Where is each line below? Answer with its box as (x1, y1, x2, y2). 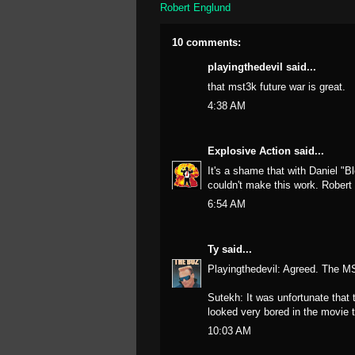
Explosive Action (208, 145, 291, 157)
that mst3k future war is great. (208, 80, 345, 93)
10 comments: (172, 36, 241, 48)
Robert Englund (160, 2, 231, 13)
